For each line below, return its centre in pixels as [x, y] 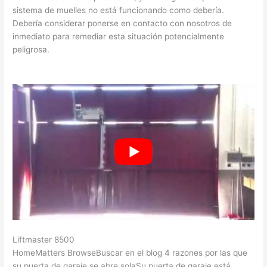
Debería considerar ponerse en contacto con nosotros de [122, 24]
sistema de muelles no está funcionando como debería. [119, 10]
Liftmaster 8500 [44, 240]
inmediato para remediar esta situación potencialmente [119, 37]
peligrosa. [31, 50]
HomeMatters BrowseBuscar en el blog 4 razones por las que [130, 253]
